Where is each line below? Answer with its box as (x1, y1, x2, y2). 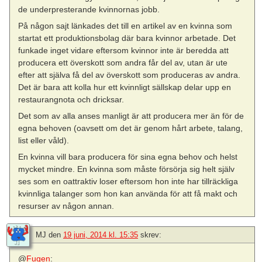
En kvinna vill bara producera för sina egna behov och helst (18, 152, 238, 162)
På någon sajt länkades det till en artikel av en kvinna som (18, 20, 233, 30)
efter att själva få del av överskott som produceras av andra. (18, 70, 241, 80)
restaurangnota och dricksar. (18, 94, 125, 104)
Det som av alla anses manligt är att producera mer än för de (18, 111, 244, 121)
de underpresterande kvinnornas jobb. (18, 4, 160, 14)
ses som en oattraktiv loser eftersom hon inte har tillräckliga (18, 177, 239, 187)
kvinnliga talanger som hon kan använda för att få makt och (18, 189, 238, 199)
